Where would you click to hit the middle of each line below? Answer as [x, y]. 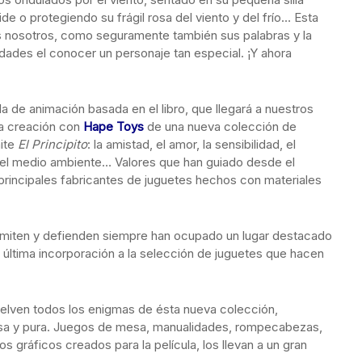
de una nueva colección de [222, 126]
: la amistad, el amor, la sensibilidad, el [192, 144]
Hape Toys [115, 126]
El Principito [53, 144]
